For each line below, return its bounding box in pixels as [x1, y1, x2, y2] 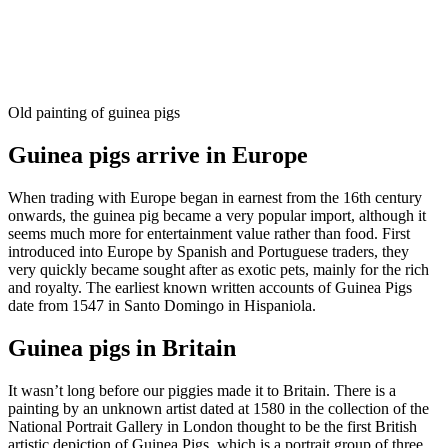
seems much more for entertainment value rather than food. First [8, 224, 410, 242]
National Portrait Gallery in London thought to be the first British [8, 417, 417, 435]
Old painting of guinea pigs [8, 104, 180, 122]
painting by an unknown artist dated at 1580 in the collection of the [8, 399, 429, 417]
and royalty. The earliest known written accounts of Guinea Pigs [8, 278, 412, 296]
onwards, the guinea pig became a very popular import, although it [8, 206, 426, 224]
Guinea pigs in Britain [8, 334, 236, 361]
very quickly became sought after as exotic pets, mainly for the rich [8, 260, 429, 278]
